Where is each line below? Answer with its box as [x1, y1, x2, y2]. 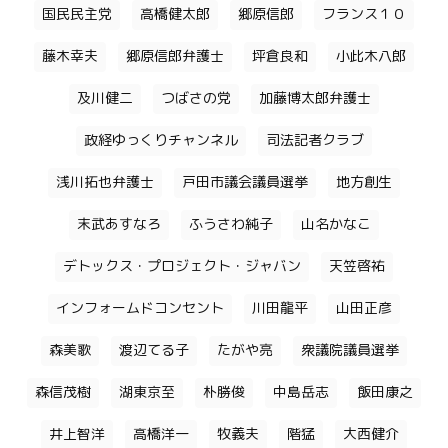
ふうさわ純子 [189, 215, 273, 234]
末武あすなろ [77, 215, 161, 234]
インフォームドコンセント [56, 299, 224, 318]
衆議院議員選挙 [301, 341, 399, 360]
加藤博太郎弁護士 [259, 89, 371, 108]
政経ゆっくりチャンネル [84, 131, 238, 150]
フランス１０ [322, 5, 406, 24]
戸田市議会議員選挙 [182, 173, 308, 192]
